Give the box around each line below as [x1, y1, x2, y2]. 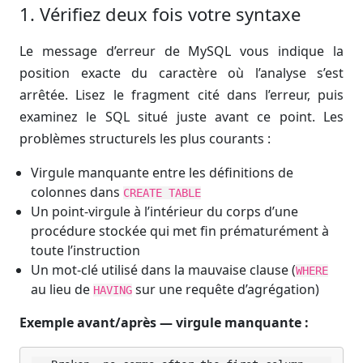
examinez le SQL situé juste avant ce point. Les [19, 108, 344, 126]
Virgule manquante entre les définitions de [31, 164, 294, 181]
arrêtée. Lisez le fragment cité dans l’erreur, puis [19, 86, 344, 104]
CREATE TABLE [123, 186, 202, 199]
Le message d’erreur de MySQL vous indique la [19, 42, 344, 60]
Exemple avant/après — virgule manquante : [19, 314, 309, 331]
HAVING [93, 284, 133, 297]
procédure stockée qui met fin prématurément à [31, 222, 330, 240]
